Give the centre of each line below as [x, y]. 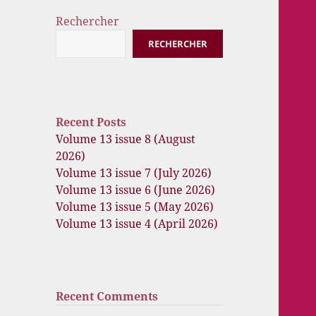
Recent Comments [107, 297]
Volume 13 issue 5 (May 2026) [135, 207]
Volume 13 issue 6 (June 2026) [136, 190]
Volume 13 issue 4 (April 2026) [137, 224]
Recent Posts [91, 122]
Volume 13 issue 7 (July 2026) [134, 173]
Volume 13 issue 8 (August [126, 139]
